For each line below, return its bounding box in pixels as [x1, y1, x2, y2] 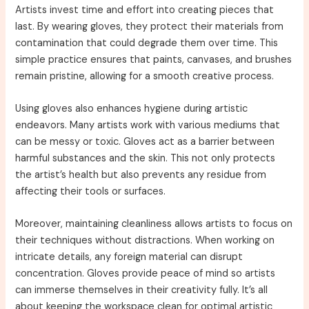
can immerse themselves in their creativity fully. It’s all [15, 283, 268, 297]
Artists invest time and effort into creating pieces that [15, 3, 275, 17]
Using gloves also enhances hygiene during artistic [15, 101, 248, 115]
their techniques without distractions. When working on [15, 234, 275, 248]
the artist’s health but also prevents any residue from [15, 168, 267, 181]
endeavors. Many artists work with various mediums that [15, 118, 281, 132]
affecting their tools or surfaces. [15, 184, 166, 198]
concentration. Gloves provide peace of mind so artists [15, 267, 276, 281]
